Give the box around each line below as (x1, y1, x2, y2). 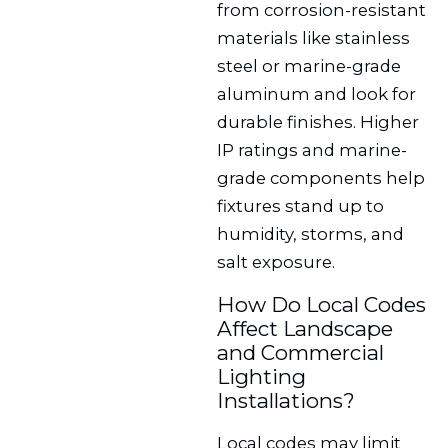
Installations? (217, 387, 356, 413)
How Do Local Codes (217, 291, 427, 317)
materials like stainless (217, 27, 411, 48)
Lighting (217, 363, 307, 389)
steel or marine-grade (217, 55, 402, 76)
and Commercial (217, 339, 385, 365)
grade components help (217, 167, 426, 188)
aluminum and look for (217, 83, 417, 104)
